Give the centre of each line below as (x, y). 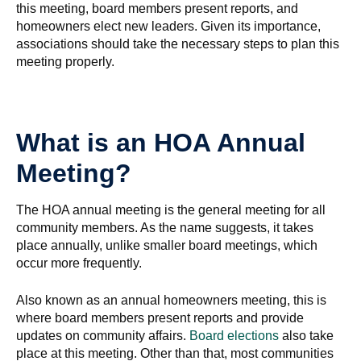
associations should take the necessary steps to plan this (178, 44)
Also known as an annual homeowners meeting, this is (171, 300)
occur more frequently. (79, 263)
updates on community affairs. (103, 336)
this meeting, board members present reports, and (157, 8)
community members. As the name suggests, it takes (165, 228)
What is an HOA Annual (161, 143)
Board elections (234, 336)
